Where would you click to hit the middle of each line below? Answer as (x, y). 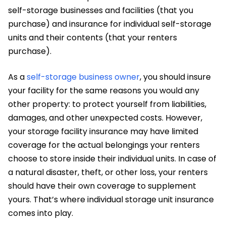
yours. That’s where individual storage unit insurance (111, 199)
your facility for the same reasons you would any (104, 90)
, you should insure (175, 77)
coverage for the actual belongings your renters (104, 145)
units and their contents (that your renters (93, 37)
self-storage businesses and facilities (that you (101, 10)
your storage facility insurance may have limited (103, 131)
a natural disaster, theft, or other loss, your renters (108, 172)
